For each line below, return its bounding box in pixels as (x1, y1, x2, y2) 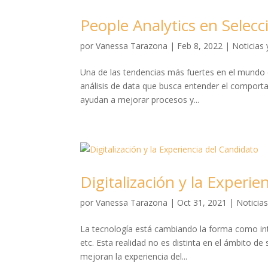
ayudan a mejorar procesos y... (80, 93, 200, 105)
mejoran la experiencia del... (80, 250, 188, 262)
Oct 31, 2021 (177, 196, 227, 208)
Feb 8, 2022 (177, 39, 223, 51)
